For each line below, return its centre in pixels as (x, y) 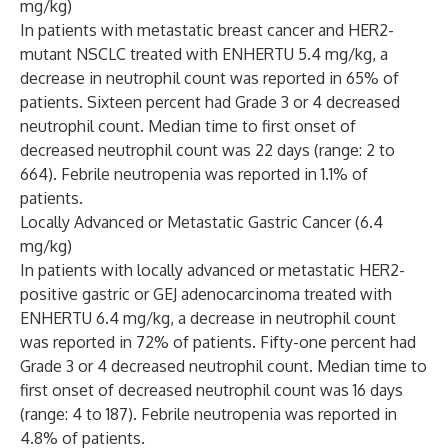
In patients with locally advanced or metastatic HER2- (212, 270)
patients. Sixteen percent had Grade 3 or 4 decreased (210, 102)
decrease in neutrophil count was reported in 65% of (209, 78)
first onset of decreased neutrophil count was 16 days (211, 390)
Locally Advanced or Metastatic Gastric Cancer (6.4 (201, 222)
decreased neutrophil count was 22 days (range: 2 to (207, 150)
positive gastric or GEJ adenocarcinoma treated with (206, 294)
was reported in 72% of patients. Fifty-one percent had (218, 342)
